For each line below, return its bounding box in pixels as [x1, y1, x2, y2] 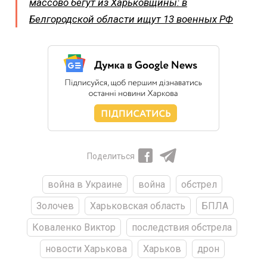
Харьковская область [89, 200, 185, 212]
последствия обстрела [132, 222, 232, 234]
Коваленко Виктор [32, 222, 116, 234]
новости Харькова [45, 243, 127, 255]
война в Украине [47, 179, 122, 191]
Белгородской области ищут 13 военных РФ [29, 13, 233, 26]
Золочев [36, 200, 74, 212]
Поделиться [87, 151, 135, 162]
